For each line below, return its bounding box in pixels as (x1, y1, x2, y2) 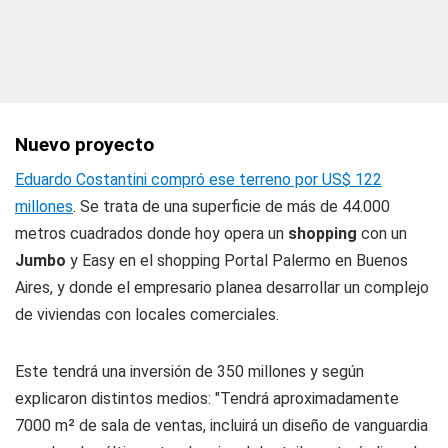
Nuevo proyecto (15, 133, 154, 156)
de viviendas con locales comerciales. (15, 305, 279, 324)
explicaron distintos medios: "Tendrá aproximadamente (15, 389, 399, 408)
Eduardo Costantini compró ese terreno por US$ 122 (15, 170, 382, 189)
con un (357, 224, 407, 243)
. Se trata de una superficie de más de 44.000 (73, 197, 390, 216)
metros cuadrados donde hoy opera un (15, 224, 288, 243)
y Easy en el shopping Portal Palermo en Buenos (66, 251, 408, 270)
